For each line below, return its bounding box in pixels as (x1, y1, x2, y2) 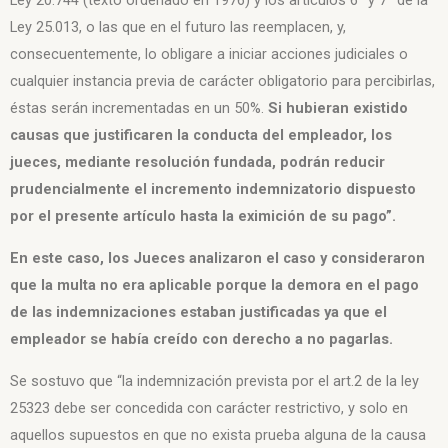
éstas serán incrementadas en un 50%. (10, 99, 268, 118)
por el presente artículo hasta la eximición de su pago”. (10, 207, 396, 226)
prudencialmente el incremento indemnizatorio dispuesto (10, 180, 416, 199)
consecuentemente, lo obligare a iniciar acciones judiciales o (10, 45, 408, 64)
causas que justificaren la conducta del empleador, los (10, 126, 392, 145)
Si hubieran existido (268, 99, 408, 118)
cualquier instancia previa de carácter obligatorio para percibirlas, (10, 72, 435, 91)
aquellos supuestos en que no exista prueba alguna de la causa (10, 425, 426, 444)
